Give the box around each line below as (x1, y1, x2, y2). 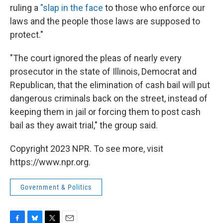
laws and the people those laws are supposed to (10, 16, 200, 26)
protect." (10, 29, 43, 40)
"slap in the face (40, 2, 105, 13)
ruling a (10, 2, 40, 13)
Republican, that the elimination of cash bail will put (10, 80, 210, 90)
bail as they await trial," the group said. (10, 120, 158, 130)
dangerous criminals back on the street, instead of (10, 93, 208, 104)
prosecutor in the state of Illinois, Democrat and (10, 66, 197, 77)
